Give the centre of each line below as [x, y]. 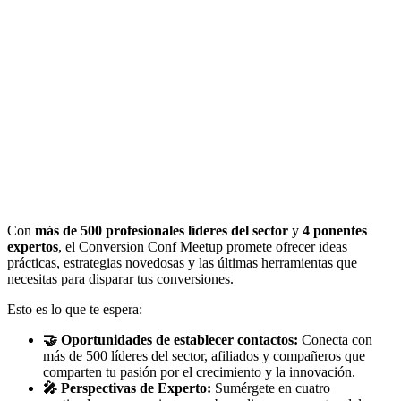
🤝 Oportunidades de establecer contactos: [171, 340]
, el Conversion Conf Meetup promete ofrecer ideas [203, 247]
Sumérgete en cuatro [271, 388]
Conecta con [335, 340]
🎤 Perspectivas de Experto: [127, 388]
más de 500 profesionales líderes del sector [162, 231]
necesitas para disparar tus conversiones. [120, 279]
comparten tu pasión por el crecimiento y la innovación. [199, 372]
